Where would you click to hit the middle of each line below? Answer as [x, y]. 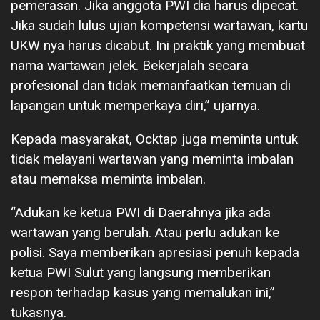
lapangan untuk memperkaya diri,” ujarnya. [135, 105]
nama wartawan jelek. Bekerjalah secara [130, 65]
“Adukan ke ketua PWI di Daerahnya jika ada [141, 212]
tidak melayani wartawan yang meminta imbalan [152, 159]
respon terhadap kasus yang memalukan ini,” [143, 292]
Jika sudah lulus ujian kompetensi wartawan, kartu [159, 25]
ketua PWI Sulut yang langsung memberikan [141, 272]
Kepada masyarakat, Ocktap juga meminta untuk [154, 139]
